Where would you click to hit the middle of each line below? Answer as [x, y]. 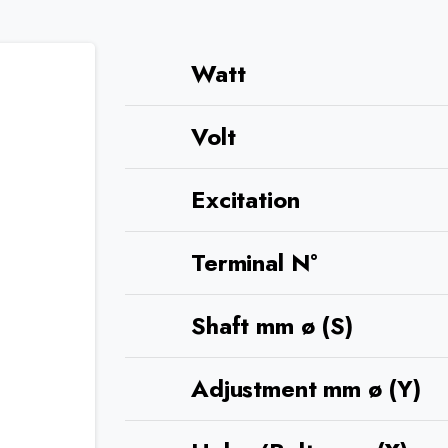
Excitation [245, 199]
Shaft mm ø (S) [272, 325]
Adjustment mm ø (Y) [306, 388]
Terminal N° [255, 262]
